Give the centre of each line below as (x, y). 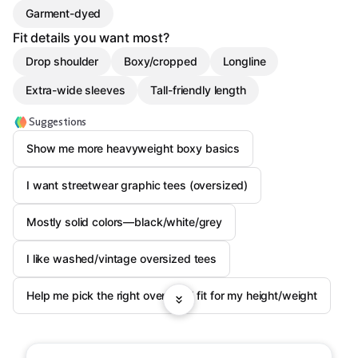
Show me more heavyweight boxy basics (133, 148)
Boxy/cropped (161, 61)
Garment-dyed (64, 13)
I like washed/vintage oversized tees (121, 259)
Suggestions (58, 122)
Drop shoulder (62, 61)
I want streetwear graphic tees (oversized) (137, 185)
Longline (244, 61)
